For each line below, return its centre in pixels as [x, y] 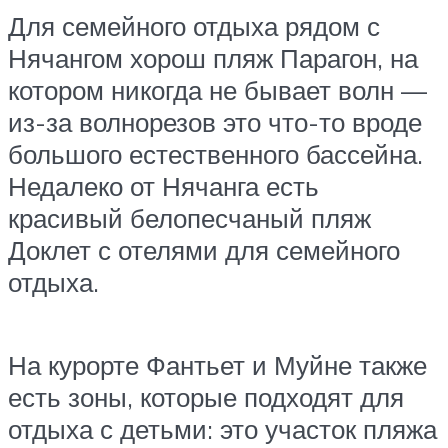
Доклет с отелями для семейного [204, 250]
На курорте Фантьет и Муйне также [217, 365]
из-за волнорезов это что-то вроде [215, 122]
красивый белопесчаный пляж [189, 218]
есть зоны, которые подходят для [206, 397]
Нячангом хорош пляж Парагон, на [213, 58]
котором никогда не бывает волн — [217, 90]
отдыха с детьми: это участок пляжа [222, 429]
